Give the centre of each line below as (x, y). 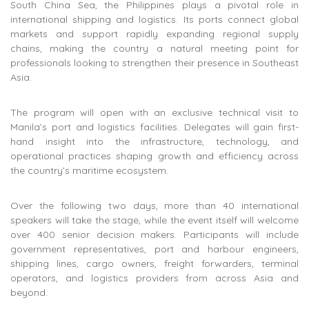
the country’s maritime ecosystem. (89, 171)
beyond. (29, 293)
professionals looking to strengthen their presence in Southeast (154, 63)
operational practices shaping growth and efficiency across (154, 156)
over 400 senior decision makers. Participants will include (154, 235)
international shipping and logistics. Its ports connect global (154, 20)
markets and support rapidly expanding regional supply (154, 34)
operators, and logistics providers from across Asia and (154, 278)
